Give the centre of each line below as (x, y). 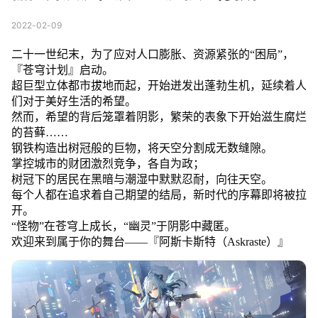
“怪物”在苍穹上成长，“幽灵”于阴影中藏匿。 (123, 226)
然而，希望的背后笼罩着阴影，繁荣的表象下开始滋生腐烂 (159, 116)
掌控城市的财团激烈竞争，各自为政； (108, 163)
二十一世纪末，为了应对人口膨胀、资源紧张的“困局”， (152, 54)
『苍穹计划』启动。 (62, 70)
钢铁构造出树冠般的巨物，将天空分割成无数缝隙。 (142, 148)
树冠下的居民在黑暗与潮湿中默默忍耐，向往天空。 (142, 179)
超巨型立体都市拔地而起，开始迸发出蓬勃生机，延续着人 (159, 85)
